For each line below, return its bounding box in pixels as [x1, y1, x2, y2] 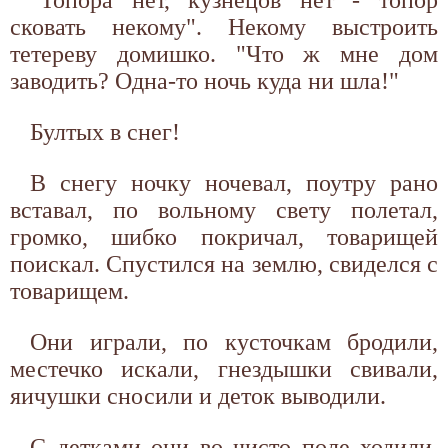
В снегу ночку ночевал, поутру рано [30, 169, 438, 196]
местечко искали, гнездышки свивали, [10, 355, 438, 382]
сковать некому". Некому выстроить [10, 13, 438, 40]
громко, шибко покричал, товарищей [10, 223, 438, 250]
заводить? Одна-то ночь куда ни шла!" [10, 67, 399, 94]
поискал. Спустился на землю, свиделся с [10, 250, 438, 277]
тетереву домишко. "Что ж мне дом [10, 40, 438, 67]
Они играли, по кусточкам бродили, [30, 328, 438, 355]
